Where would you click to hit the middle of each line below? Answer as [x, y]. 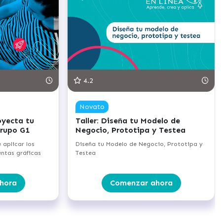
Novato [92, 107]
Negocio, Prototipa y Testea [131, 130]
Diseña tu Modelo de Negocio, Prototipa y [139, 144]
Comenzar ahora [141, 183]
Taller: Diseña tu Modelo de [128, 121]
